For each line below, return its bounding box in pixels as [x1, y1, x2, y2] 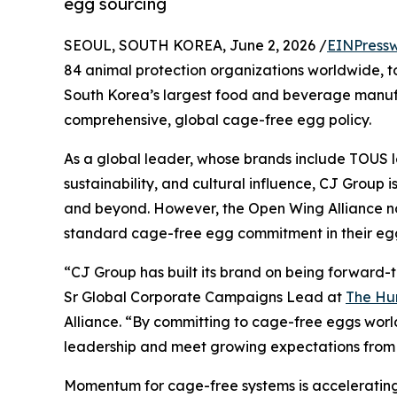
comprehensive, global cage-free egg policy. [64, 111, 371, 129]
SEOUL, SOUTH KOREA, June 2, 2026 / [64, 36, 327, 55]
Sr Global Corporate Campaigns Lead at [64, 288, 346, 307]
